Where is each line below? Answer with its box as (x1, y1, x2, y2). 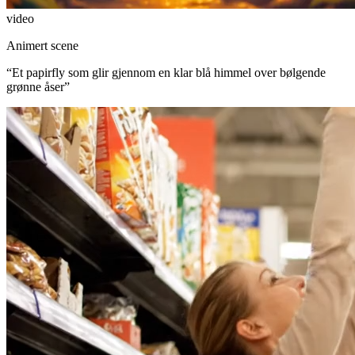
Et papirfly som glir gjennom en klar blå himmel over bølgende (12, 65, 326, 79)
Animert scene (6, 38, 78, 52)
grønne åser (6, 79, 64, 94)
